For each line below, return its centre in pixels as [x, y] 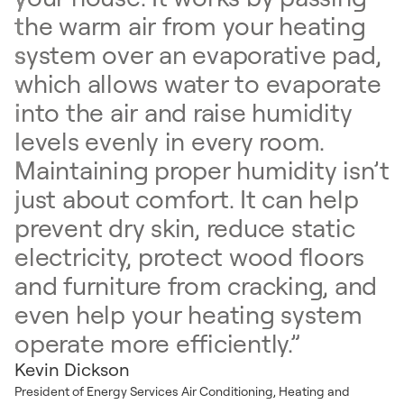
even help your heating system [188, 314]
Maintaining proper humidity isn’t [202, 170]
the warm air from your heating [190, 25]
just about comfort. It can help [187, 198]
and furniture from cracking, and [196, 285]
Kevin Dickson [72, 369]
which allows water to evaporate [198, 83]
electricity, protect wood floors [189, 256]
